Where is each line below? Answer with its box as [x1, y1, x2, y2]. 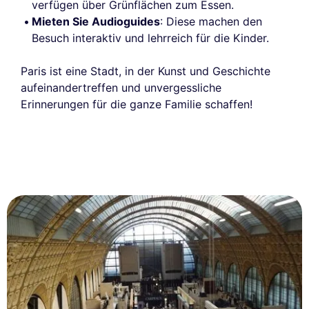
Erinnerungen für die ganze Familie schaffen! [21, 97, 252, 112]
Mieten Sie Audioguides [32, 14, 160, 29]
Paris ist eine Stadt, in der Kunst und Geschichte [21, 64, 270, 79]
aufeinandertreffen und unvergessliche [21, 81, 221, 95]
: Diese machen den [160, 14, 262, 29]
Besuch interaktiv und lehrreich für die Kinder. [32, 31, 269, 46]
